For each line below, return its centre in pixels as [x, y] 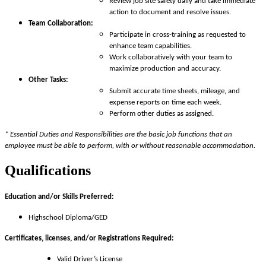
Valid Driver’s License [90, 259]
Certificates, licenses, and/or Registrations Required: [89, 239]
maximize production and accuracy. [165, 69]
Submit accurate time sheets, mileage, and [175, 91]
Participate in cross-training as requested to [178, 35]
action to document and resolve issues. [170, 12]
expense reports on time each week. [165, 103]
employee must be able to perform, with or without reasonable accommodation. [130, 146]
